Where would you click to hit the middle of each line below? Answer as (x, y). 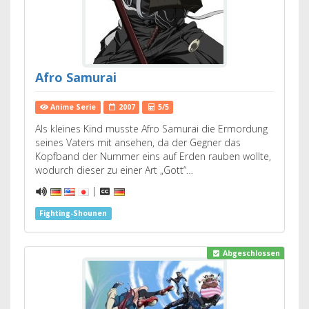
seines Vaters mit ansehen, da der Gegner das (138, 142)
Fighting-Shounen (73, 213)
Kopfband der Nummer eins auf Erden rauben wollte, (153, 156)
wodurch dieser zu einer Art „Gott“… (114, 170)
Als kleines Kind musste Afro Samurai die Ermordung (151, 129)
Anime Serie (72, 107)
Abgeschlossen (250, 253)
